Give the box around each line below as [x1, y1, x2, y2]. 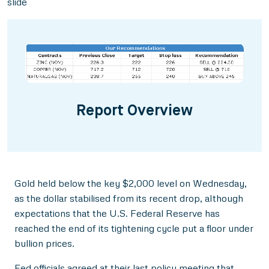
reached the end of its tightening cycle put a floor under [14, 222, 253, 234]
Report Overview [76, 103, 193, 119]
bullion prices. [14, 237, 74, 249]
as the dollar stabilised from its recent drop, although [14, 192, 243, 204]
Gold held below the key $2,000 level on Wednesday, [14, 177, 247, 189]
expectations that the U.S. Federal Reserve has [14, 207, 220, 219]
